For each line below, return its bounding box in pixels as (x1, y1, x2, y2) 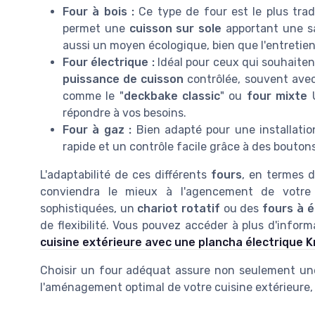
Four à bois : (63, 5, 135, 19)
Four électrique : (63, 56, 155, 70)
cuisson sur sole (129, 22, 222, 36)
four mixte (246, 89, 308, 103)
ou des (220, 202, 263, 216)
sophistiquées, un (40, 202, 138, 216)
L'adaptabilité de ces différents (40, 168, 211, 182)
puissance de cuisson (63, 72, 184, 86)
